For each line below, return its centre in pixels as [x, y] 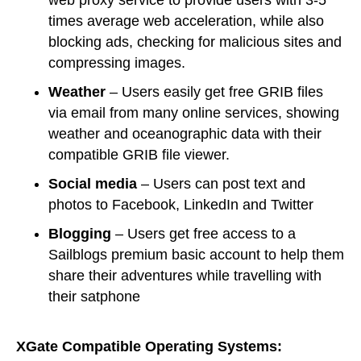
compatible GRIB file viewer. [139, 155]
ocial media [98, 184]
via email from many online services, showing [194, 113]
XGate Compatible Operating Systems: [151, 347]
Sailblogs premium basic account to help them [196, 255]
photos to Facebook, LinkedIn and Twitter [181, 205]
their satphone [94, 297]
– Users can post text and [221, 184]
